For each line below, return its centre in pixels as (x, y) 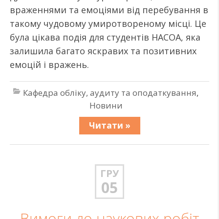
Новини (106, 105)
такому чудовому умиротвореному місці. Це (108, 23)
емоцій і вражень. (49, 65)
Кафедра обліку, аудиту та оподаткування (110, 93)
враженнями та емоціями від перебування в (109, 10)
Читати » (109, 125)
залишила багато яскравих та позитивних (103, 51)
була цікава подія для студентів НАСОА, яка (105, 37)
